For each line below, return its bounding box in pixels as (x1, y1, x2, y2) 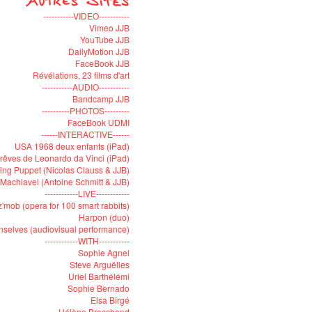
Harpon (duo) (79, 211, 130, 223)
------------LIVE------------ (45, 187, 130, 199)
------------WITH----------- (45, 235, 130, 247)
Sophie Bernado (68, 282, 130, 294)
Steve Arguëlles (70, 258, 130, 270)
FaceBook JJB (75, 57, 130, 69)
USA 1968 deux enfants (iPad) (15, 140, 130, 152)
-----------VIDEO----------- (43, 10, 130, 22)
